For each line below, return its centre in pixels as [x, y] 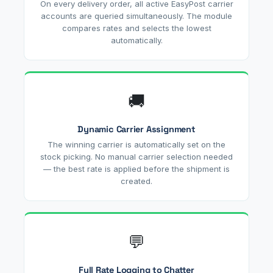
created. [136, 181]
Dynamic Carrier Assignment [136, 129]
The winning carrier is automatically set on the [136, 144]
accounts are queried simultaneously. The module [136, 16]
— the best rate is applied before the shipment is [136, 168]
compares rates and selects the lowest [136, 28]
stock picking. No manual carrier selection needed [136, 156]
